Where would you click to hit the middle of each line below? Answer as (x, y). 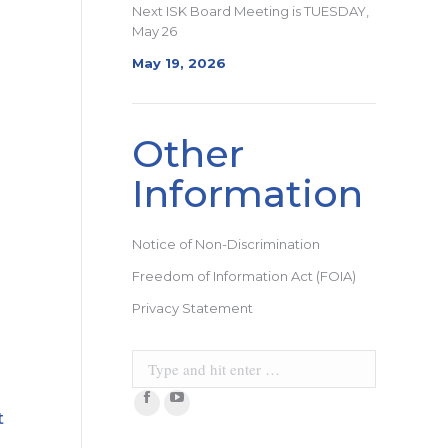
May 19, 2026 (179, 63)
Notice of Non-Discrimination (226, 244)
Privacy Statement (192, 308)
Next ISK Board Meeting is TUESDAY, (250, 11)
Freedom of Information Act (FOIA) (244, 276)
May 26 (154, 31)
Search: (157, 340)
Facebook (180, 409)
